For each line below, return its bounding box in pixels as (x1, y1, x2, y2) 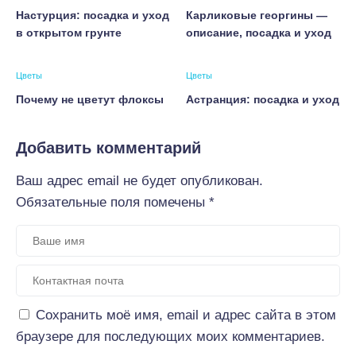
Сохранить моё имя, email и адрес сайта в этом (36, 308, 336, 323)
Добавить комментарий (16, 139, 201, 157)
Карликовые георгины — (186, 9, 327, 21)
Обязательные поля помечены (16, 195, 209, 210)
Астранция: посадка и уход (186, 93, 339, 106)
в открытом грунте (16, 26, 122, 39)
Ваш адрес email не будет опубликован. (16, 173, 263, 188)
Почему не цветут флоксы (16, 93, 164, 106)
